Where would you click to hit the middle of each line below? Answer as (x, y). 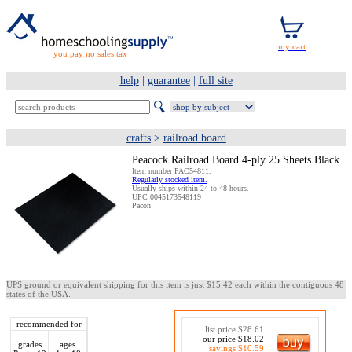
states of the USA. (38, 294)
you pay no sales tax (90, 53)
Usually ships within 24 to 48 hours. (191, 188)
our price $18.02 (233, 339)
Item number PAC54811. (172, 171)
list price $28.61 (235, 329)
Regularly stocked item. (170, 180)
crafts (138, 138)
